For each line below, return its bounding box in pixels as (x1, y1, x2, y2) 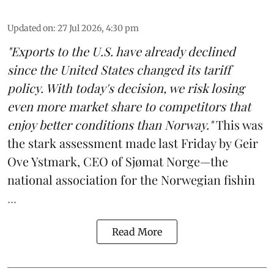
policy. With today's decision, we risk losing (7, 79, 245, 96)
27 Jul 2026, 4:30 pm (57, 22, 139, 34)
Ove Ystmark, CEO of (7, 152, 125, 169)
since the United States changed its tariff (7, 61, 231, 78)
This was (213, 116, 263, 133)
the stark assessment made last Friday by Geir (7, 134, 258, 151)
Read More (112, 225, 162, 238)
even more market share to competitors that (7, 97, 251, 114)
